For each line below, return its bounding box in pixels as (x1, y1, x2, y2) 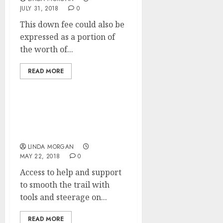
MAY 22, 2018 (20, 152, 60, 161)
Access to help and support (20, 167, 121, 178)
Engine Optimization (20, 117, 108, 128)
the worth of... (20, 44, 73, 55)
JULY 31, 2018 (20, 4, 59, 13)
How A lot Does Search (20, 107, 112, 117)
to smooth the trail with (20, 179, 110, 190)
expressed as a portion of (20, 31, 115, 42)
